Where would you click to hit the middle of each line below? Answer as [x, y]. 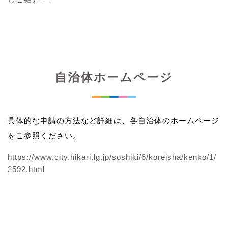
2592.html [26, 169]
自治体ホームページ [114, 77]
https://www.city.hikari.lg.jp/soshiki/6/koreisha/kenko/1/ [112, 157]
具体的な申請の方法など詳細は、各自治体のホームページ [113, 120]
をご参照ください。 [44, 135]
